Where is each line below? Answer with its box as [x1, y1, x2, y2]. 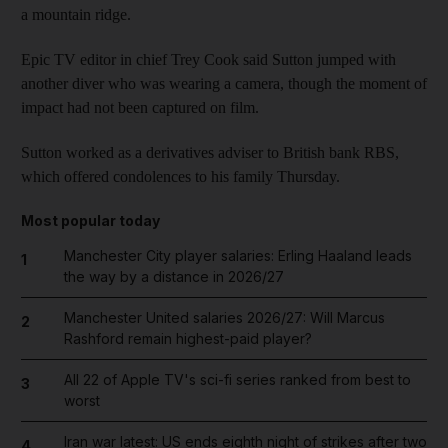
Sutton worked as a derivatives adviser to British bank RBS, [21, 144, 399, 161]
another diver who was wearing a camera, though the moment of [21, 75, 427, 92]
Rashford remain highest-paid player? [63, 330, 312, 347]
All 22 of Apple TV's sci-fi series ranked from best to [63, 371, 411, 388]
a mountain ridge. [21, 6, 131, 23]
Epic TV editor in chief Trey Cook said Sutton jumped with [21, 51, 396, 68]
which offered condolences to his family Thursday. [21, 168, 340, 185]
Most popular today [21, 212, 160, 229]
